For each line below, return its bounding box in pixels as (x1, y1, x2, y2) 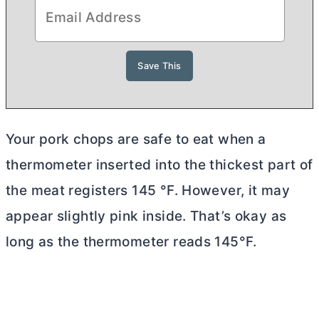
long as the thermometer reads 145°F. (6, 234, 257, 251)
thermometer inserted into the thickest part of (6, 157, 313, 174)
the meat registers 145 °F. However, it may (6, 182, 290, 199)
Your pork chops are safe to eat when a (6, 131, 266, 148)
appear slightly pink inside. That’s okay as (6, 208, 287, 225)
